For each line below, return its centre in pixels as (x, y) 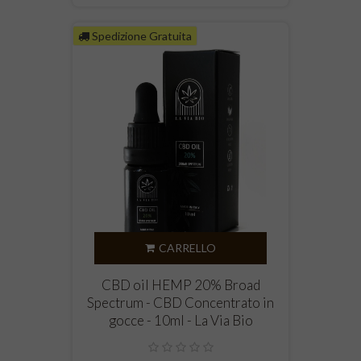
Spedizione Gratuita (142, 36)
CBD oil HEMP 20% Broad (180, 285)
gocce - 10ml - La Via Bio (180, 321)
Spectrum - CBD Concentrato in (180, 303)
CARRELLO (187, 248)
